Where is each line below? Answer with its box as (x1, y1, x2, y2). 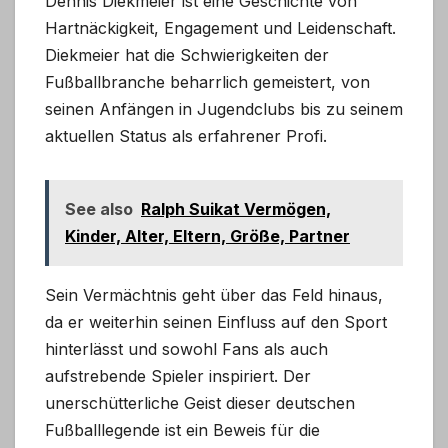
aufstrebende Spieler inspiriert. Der (45, 365, 311, 386)
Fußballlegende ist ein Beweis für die (45, 419, 320, 440)
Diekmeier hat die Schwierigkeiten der (45, 44, 329, 65)
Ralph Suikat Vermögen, (141, 198, 331, 219)
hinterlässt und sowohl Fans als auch (45, 338, 328, 359)
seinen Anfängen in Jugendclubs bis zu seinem (45, 98, 403, 119)
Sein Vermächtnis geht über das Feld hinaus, (45, 284, 383, 305)
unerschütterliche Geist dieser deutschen (45, 392, 355, 413)
